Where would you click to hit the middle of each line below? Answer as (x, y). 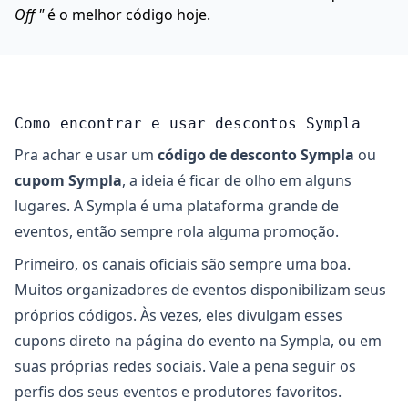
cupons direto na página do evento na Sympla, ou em (198, 341)
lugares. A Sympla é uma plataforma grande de (177, 206)
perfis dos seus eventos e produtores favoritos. (178, 392)
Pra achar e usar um (86, 155)
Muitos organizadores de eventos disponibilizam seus (200, 290)
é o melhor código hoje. (127, 15)
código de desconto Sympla (256, 155)
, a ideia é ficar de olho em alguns (237, 180)
